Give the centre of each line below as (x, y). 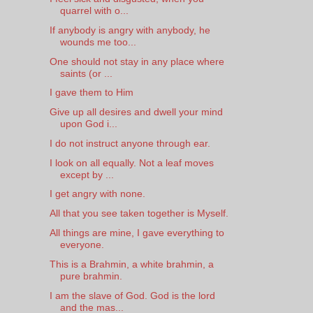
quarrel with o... (94, 10)
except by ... (87, 174)
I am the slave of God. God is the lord (132, 295)
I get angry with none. (97, 194)
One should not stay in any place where (137, 61)
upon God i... (88, 124)
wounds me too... (98, 42)
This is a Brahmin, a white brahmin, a (131, 264)
